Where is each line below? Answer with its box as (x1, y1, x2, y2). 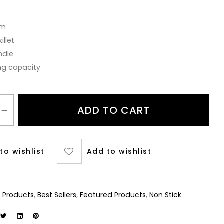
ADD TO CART (77, 103, 150, 117)
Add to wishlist (86, 146, 152, 156)
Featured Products (80, 190, 146, 200)
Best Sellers (37, 190, 77, 200)
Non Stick (149, 190, 182, 200)
